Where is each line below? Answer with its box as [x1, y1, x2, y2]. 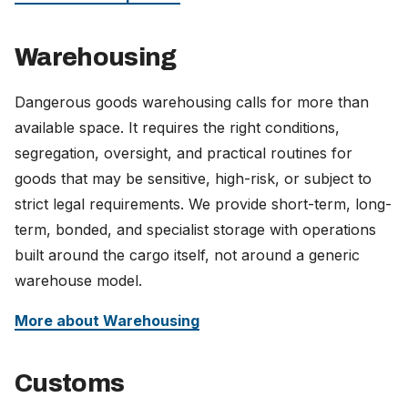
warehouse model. [15, 270, 142, 290]
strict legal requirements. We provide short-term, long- [15, 194, 392, 213]
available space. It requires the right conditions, [15, 117, 340, 137]
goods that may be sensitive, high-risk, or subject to [15, 168, 372, 188]
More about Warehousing [15, 311, 199, 330]
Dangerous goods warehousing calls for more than [15, 92, 369, 111]
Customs [15, 369, 125, 397]
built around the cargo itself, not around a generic [15, 245, 360, 264]
